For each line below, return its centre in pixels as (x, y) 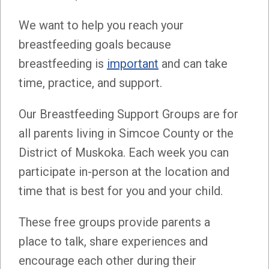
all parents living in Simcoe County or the (126, 133)
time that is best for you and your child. (121, 191)
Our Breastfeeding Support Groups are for (128, 114)
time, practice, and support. (92, 83)
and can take (193, 63)
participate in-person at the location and (124, 171)
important (133, 63)
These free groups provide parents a (114, 222)
